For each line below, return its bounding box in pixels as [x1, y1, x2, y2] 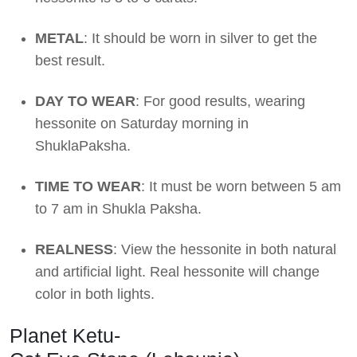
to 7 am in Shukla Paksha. [35, 201, 202, 218]
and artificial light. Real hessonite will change [35, 264, 320, 280]
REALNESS [35, 241, 113, 258]
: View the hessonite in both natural [113, 241, 336, 258]
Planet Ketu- [10, 324, 120, 347]
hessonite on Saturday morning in [35, 116, 249, 132]
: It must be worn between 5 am [141, 178, 341, 195]
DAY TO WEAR [35, 93, 135, 110]
